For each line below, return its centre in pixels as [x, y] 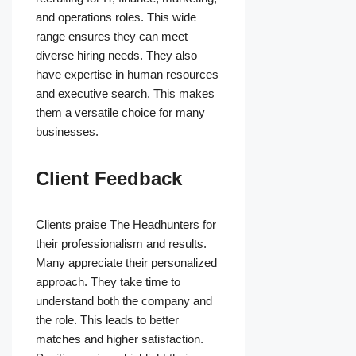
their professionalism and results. [121, 244]
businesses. [67, 132]
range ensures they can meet [112, 37]
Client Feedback [109, 179]
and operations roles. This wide [116, 17]
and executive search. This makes [125, 94]
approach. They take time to [108, 282]
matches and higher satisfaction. [120, 339]
